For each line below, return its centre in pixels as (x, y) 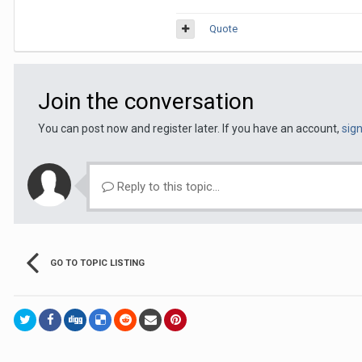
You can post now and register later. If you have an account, (190, 128)
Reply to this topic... (167, 187)
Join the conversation (146, 101)
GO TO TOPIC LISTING (97, 263)
